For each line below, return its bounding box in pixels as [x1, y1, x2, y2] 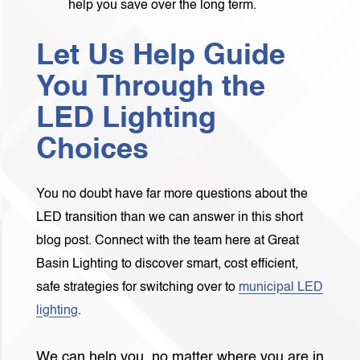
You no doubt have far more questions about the [36, 188, 308, 201]
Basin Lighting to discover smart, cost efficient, [36, 258, 298, 271]
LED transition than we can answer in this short [36, 211, 303, 224]
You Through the [36, 73, 265, 102]
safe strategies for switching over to [36, 281, 239, 294]
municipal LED [239, 281, 323, 294]
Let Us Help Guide [36, 42, 285, 71]
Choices [36, 136, 149, 165]
